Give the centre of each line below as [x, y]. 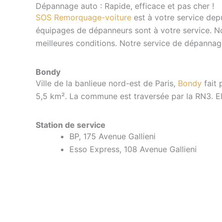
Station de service [71, 125]
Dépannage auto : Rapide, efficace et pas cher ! [125, 6]
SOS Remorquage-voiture [83, 17]
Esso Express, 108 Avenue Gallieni [133, 149]
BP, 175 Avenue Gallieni [112, 136]
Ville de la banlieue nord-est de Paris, [107, 83]
